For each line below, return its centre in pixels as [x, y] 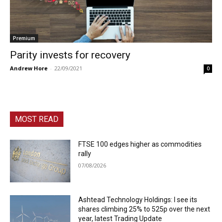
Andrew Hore [29, 68]
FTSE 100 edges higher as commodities [140, 144]
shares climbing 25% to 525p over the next [144, 209]
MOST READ [37, 119]
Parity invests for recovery [70, 55]
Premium [24, 38]
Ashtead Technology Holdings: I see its [138, 199]
